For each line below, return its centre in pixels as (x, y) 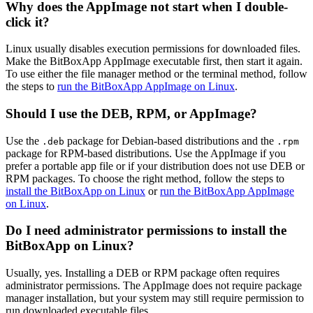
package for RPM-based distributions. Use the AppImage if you (146, 153)
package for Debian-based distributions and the (170, 140)
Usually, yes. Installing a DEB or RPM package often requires (143, 273)
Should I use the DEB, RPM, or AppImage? (131, 113)
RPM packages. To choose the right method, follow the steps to (145, 178)
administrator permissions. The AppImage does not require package (154, 286)
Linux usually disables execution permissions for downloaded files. (153, 49)
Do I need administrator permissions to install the (146, 231)
